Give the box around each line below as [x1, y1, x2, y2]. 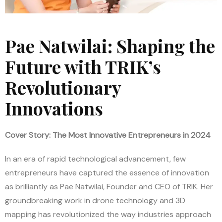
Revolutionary [5, 75, 121, 99]
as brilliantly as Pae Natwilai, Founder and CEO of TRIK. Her [5, 181, 213, 192]
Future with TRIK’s [5, 54, 161, 78]
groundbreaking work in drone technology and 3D [5, 195, 185, 206]
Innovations [5, 96, 103, 120]
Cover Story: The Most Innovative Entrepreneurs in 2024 [5, 129, 211, 140]
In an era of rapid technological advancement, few [5, 153, 186, 164]
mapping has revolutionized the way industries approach [5, 209, 211, 220]
